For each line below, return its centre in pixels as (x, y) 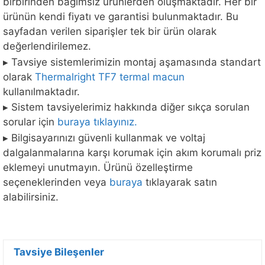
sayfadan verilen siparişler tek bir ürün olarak (110, 31)
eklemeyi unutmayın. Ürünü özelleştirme (98, 167)
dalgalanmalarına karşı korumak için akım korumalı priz (132, 152)
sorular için (30, 122)
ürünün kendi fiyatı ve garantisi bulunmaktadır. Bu (121, 17)
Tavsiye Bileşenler (59, 252)
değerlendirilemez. (47, 46)
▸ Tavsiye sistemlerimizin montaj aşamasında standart (132, 62)
